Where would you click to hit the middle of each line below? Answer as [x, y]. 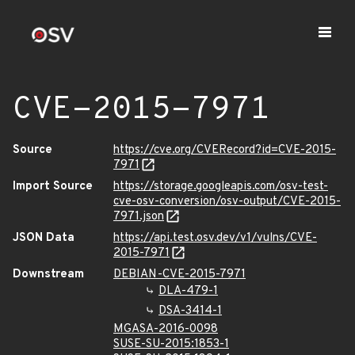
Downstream [48, 275]
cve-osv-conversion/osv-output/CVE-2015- [227, 202]
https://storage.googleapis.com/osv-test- [221, 187]
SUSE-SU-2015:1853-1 [171, 344]
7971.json [139, 217]
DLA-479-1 [188, 291]
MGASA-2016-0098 [166, 329]
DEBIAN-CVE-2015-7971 [179, 275]
